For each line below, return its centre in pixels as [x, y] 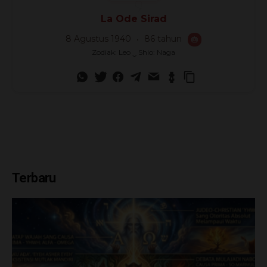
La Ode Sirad [133, 18]
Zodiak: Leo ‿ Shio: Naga [133, 52]
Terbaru [34, 178]
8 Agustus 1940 [100, 38]
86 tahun [163, 38]
